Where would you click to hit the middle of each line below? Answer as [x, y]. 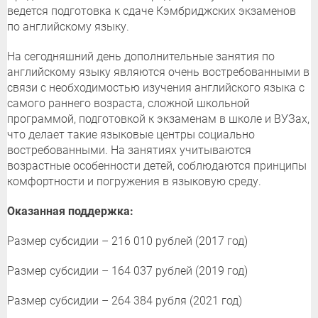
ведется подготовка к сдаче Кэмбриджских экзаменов [152, 11]
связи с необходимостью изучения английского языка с [156, 88]
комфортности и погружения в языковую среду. [134, 182]
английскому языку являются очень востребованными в [158, 72]
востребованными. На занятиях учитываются [129, 150]
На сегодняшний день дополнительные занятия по [141, 57]
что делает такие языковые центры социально [131, 135]
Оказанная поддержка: [70, 212]
